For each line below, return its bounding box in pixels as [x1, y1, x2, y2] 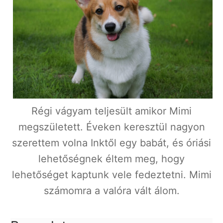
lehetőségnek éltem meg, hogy [38, 153, 185, 165]
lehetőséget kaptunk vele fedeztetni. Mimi [11, 169, 212, 181]
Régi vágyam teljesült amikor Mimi [31, 105, 192, 117]
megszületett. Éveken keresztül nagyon [18, 121, 205, 133]
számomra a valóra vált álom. [43, 185, 180, 197]
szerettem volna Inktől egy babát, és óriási [12, 137, 211, 149]
